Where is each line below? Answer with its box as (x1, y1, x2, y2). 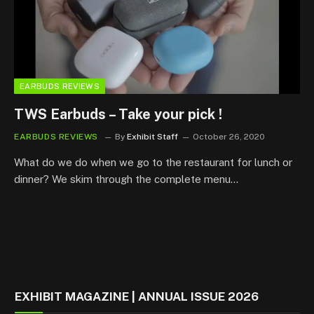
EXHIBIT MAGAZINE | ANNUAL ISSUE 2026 (15, 289, 259, 303)
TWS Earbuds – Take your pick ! (14, 106, 222, 123)
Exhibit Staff (127, 132, 178, 142)
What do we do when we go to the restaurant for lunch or (14, 156, 292, 168)
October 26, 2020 (193, 132, 265, 142)
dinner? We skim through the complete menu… (14, 173, 238, 185)
